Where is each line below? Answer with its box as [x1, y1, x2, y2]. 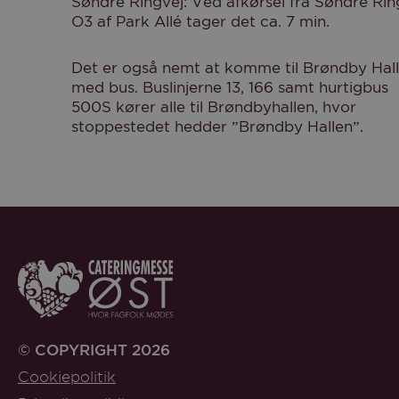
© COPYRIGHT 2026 [18, 341, 170, 359]
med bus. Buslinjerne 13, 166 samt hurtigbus [71, 79, 388, 96]
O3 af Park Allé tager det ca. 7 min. [71, 13, 330, 30]
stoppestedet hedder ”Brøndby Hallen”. [71, 118, 363, 135]
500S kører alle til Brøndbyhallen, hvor [71, 99, 356, 116]
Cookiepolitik [18, 371, 116, 386]
